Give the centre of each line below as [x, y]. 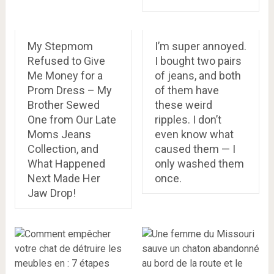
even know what [194, 134]
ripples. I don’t [188, 120]
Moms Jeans [59, 134]
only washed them [199, 164]
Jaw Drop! [51, 193]
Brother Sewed [63, 105]
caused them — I [195, 149]
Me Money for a [65, 76]
